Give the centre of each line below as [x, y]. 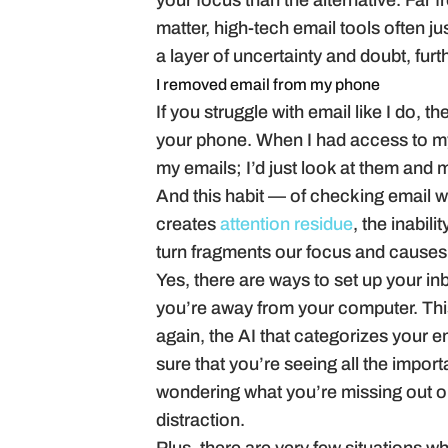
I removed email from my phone [268, 86]
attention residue [286, 225]
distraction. [200, 421]
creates [188, 225]
